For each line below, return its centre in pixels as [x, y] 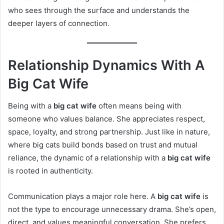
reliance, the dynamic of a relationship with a [88, 158]
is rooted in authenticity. [50, 171]
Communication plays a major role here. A [83, 196]
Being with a [31, 106]
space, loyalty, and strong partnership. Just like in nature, [109, 132]
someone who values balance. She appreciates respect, [106, 119]
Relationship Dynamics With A [106, 65]
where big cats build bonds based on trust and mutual [103, 145]
